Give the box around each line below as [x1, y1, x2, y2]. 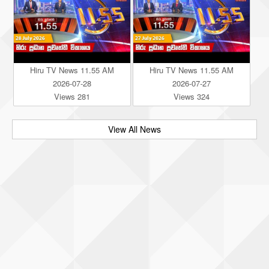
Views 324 [173, 90, 210, 102]
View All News [108, 122, 161, 135]
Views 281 [53, 90, 90, 102]
